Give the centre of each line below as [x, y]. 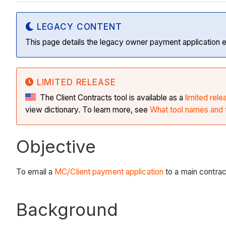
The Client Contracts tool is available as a [110, 98]
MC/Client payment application [109, 172]
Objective [56, 147]
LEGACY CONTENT [79, 27]
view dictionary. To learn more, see [88, 110]
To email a [36, 172]
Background [67, 209]
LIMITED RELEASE [76, 82]
